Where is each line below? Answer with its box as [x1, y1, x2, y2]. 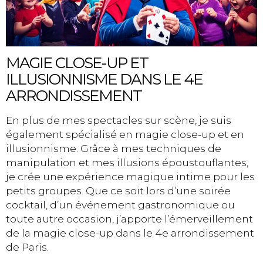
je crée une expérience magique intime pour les [6, 170, 255, 183]
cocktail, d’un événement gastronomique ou [6, 198, 235, 211]
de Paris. [6, 241, 49, 253]
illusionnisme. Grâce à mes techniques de [6, 142, 221, 154]
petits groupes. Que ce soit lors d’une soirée [6, 184, 231, 197]
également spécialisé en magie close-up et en [6, 128, 244, 140]
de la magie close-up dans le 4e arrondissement [6, 227, 254, 239]
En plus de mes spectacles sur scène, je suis [6, 114, 231, 126]
